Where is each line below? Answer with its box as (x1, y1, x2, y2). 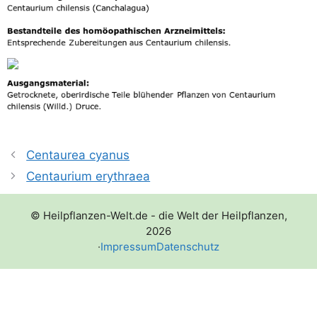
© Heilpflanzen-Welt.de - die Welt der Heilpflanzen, (30, 209, 287, 223)
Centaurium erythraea (26, 169, 151, 184)
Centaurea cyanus (26, 148, 130, 163)
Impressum (100, 240, 156, 254)
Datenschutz (156, 240, 219, 254)
